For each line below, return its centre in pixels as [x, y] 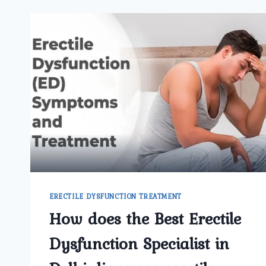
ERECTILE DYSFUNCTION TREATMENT [115, 197]
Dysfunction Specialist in [139, 244]
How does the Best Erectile [145, 219]
